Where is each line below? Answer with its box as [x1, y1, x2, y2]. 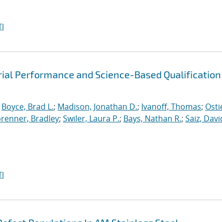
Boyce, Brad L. [1, 101, 54, 112]
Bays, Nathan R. [123, 113, 181, 124]
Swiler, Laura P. [63, 113, 119, 124]
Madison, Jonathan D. [57, 101, 137, 112]
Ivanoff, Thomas [141, 101, 201, 112]
